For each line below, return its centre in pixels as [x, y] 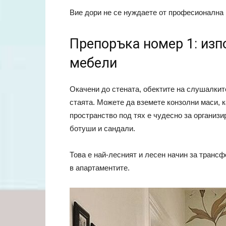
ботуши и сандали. [102, 129]
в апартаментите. [100, 168]
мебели [93, 63]
